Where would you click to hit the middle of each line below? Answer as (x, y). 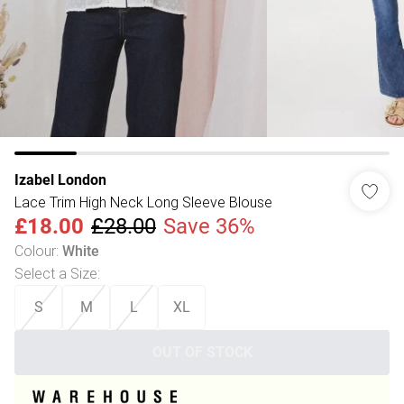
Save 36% (209, 226)
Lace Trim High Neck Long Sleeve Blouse (143, 202)
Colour (35, 251)
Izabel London (60, 180)
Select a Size (56, 273)
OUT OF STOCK (202, 352)
